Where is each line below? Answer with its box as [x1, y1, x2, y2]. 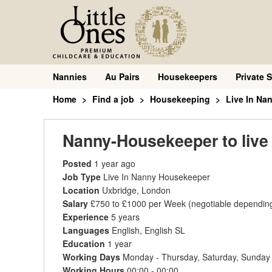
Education [63, 237, 107, 250]
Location [63, 184, 102, 196]
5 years [111, 211, 140, 223]
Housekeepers [158, 70, 217, 83]
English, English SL [112, 224, 185, 236]
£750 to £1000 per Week [90, 197, 186, 209]
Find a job [92, 93, 134, 105]
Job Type [63, 171, 103, 183]
